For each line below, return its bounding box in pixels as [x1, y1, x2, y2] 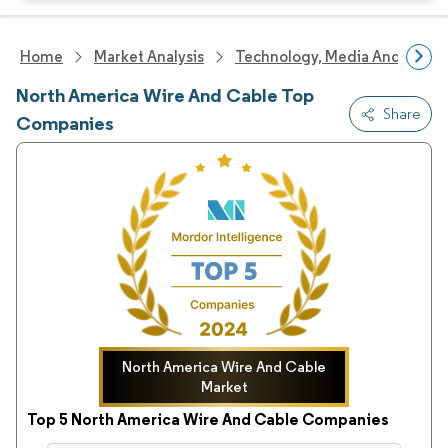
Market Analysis [94, 47, 204, 66]
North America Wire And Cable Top [16, 83, 314, 107]
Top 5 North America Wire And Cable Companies [27, 409, 389, 429]
